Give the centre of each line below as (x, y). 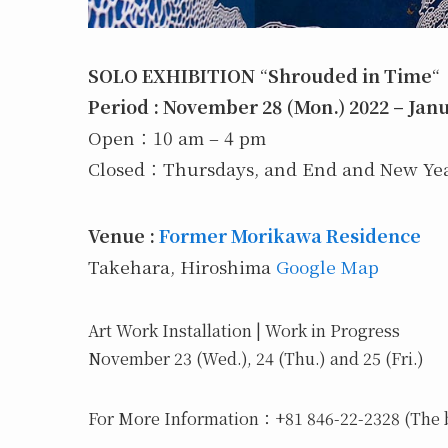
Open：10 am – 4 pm (177, 138)
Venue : (123, 235)
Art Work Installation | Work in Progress (244, 330)
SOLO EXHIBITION (171, 76)
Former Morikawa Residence (290, 235)
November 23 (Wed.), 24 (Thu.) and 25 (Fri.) (256, 358)
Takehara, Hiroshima (182, 266)
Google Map (327, 266)
